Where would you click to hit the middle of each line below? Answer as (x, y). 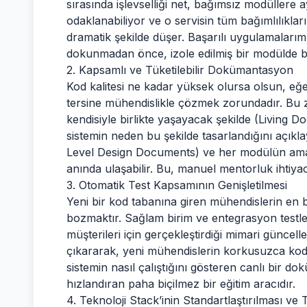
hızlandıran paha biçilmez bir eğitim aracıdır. (181, 284)
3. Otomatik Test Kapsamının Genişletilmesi (177, 185)
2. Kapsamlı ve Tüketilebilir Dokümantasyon (180, 70)
